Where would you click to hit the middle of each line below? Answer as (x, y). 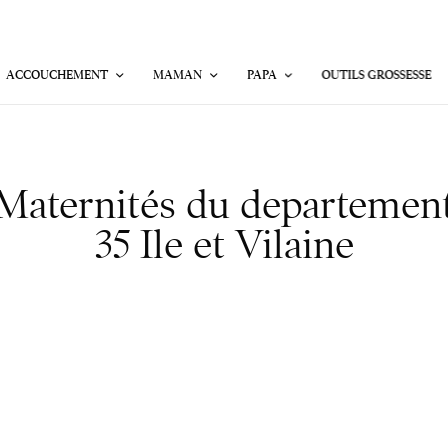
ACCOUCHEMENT (56, 74)
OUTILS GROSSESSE (376, 74)
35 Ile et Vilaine (224, 244)
